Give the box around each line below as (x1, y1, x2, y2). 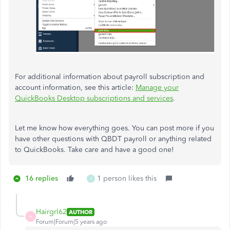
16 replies (25, 174, 58, 183)
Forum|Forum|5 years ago (36, 218, 107, 226)
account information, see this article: (15, 83, 136, 92)
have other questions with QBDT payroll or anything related (15, 135, 212, 144)
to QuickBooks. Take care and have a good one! (15, 145, 174, 155)
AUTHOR (69, 208, 92, 216)
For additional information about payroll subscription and (15, 72, 204, 82)
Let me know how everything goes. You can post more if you (15, 124, 214, 133)
